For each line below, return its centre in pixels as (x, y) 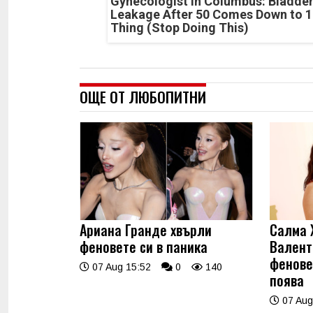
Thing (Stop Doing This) (180, 28)
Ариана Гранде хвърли (146, 230)
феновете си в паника (144, 246)
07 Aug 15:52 (120, 267)
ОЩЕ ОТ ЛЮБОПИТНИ (143, 97)
